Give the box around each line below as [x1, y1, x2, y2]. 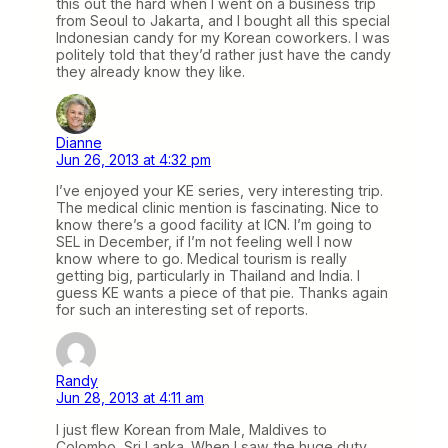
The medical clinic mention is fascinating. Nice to [56, 199, 379, 217]
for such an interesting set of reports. [56, 301, 308, 319]
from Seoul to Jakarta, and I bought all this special [56, 11, 390, 29]
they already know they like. [56, 62, 245, 80]
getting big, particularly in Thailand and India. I [56, 267, 360, 285]
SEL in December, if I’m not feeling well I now [56, 233, 353, 251]
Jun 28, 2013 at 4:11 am [56, 389, 204, 407]
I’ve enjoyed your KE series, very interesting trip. [56, 182, 383, 200]
